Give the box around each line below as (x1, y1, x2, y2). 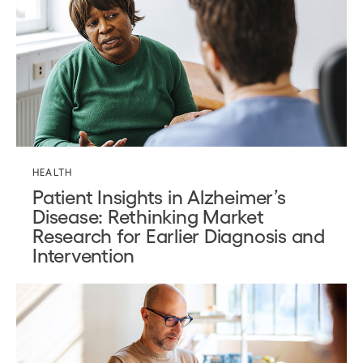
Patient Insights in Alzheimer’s (32, 184, 286, 208)
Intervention (32, 242, 135, 267)
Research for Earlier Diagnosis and (32, 223, 325, 247)
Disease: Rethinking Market (32, 203, 264, 228)
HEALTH (32, 166, 73, 178)
